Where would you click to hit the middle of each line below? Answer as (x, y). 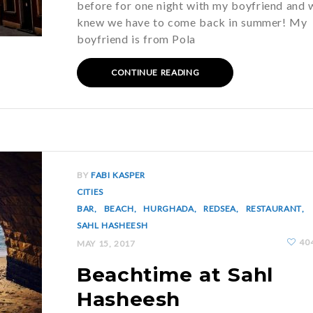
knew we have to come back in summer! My (192, 22)
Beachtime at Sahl (175, 275)
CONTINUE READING (155, 72)
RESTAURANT (274, 209)
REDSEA (220, 209)
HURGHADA (169, 209)
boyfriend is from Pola (136, 39)
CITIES (90, 192)
